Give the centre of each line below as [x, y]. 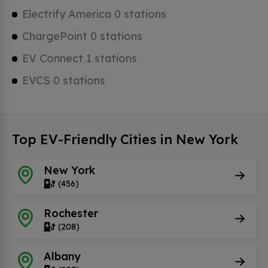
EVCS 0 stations [64, 80]
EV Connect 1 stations [80, 58]
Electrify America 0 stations [94, 14]
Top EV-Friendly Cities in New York [125, 139]
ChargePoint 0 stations [82, 36]
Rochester [71, 213]
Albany [62, 256]
